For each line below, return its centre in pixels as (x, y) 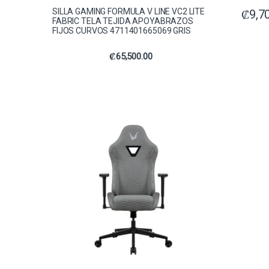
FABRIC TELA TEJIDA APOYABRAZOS (123, 21)
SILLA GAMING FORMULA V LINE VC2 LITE (128, 12)
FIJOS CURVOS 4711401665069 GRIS (122, 31)
